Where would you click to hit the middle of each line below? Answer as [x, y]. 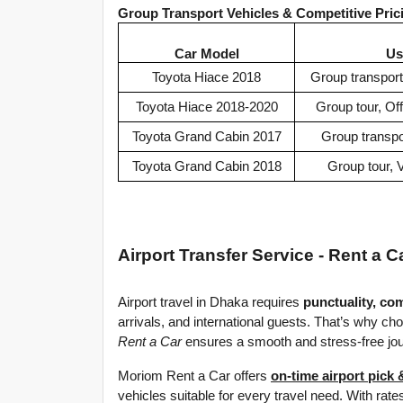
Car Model [206, 54]
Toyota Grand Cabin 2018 [206, 166]
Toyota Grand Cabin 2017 [206, 136]
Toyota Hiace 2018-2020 [206, 107]
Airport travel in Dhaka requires [210, 302]
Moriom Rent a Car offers [194, 376]
